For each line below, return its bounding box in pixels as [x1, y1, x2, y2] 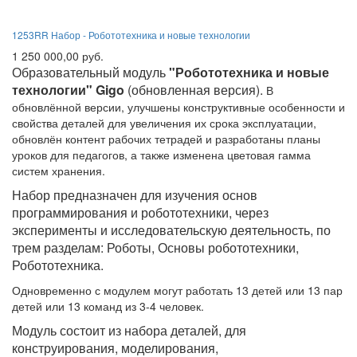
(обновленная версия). [124, 80, 266, 99]
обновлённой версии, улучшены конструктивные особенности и [12, 98, 345, 115]
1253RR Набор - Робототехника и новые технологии [12, 27, 250, 41]
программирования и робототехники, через [12, 202, 269, 222]
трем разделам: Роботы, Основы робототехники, [12, 237, 299, 257]
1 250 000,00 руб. [12, 47, 104, 64]
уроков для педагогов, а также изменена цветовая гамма [12, 146, 311, 163]
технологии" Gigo [12, 80, 124, 99]
